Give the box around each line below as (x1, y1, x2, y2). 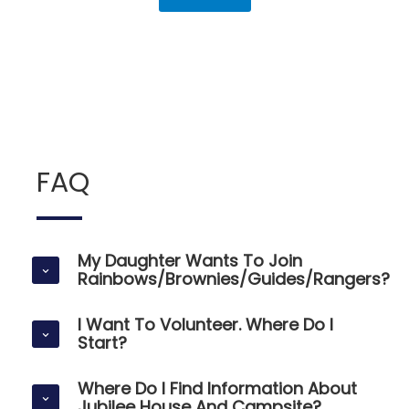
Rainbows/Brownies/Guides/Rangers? (78, 267, 390, 290)
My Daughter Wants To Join (78, 248, 302, 272)
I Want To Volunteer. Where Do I (78, 312, 333, 336)
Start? (78, 330, 127, 354)
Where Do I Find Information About (78, 376, 357, 400)
